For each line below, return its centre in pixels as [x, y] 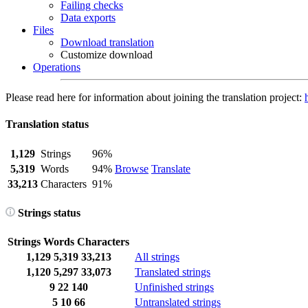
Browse [132, 168]
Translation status [47, 124]
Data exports [88, 18]
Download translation [107, 42]
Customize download [107, 55]
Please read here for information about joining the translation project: [155, 97]
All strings [157, 257]
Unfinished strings [174, 287]
